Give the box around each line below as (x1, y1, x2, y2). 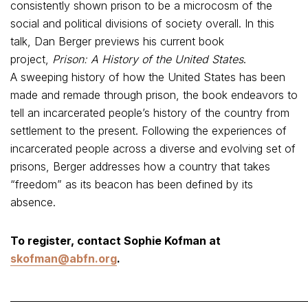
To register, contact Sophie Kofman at (10, 234, 221, 247)
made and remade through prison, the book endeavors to (10, 88, 298, 102)
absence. (10, 195, 56, 209)
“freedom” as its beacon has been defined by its (10, 177, 253, 191)
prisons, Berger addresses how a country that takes (10, 159, 270, 173)
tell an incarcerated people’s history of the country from (10, 106, 289, 120)
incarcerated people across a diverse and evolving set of (10, 142, 296, 155)
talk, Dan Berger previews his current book (10, 34, 224, 48)
